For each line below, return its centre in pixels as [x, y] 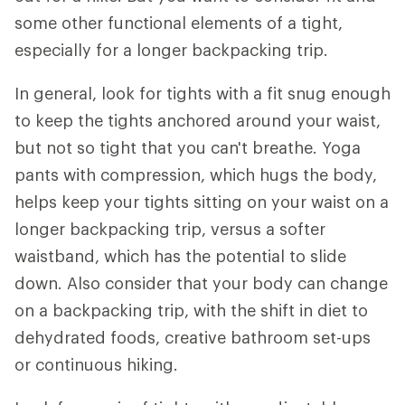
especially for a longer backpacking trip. [171, 50]
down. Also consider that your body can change [201, 283]
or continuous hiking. [96, 365]
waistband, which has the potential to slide [180, 256]
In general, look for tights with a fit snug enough [202, 94]
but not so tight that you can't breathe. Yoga [188, 148]
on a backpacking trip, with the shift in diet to [191, 311]
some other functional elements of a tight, [179, 23]
